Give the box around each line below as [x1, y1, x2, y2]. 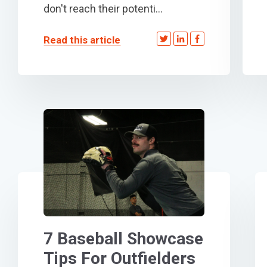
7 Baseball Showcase [44, 228, 203, 249]
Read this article [44, 33, 120, 46]
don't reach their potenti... [44, 2, 163, 15]
